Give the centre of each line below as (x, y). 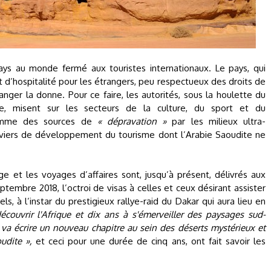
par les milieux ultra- (216, 121)
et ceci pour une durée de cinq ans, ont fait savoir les (149, 241)
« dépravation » (132, 121)
